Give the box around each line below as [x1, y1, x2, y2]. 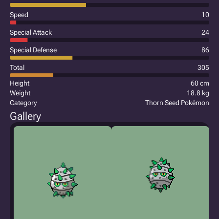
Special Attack [10, 28, 52, 36]
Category [10, 99, 37, 107]
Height [10, 79, 29, 87]
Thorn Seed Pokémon [145, 99, 209, 107]
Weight [10, 89, 30, 97]
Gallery [10, 110, 41, 122]
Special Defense [10, 46, 57, 54]
